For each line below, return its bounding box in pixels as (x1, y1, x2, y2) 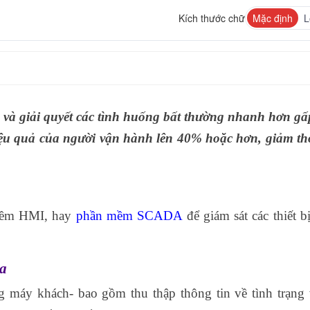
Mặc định (252, 11, 293, 25)
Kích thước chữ (178, 11, 245, 25)
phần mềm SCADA (71, 208, 183, 223)
